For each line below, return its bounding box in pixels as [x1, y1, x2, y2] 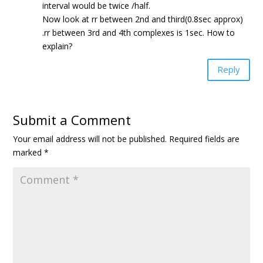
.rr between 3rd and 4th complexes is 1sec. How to [42, 26, 235, 38]
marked [13, 146, 45, 158]
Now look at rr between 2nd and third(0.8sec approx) [42, 13, 244, 25]
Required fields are [169, 133, 240, 144]
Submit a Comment [13, 110, 131, 129]
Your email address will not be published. [13, 133, 167, 144]
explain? [42, 40, 73, 52]
